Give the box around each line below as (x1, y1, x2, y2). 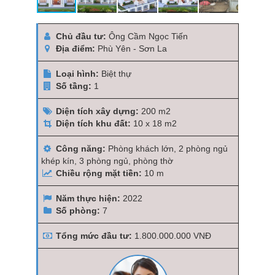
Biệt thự (101, 69, 131, 79)
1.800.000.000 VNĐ (134, 231, 211, 241)
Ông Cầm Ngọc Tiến (109, 31, 188, 41)
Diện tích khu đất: (53, 118, 133, 128)
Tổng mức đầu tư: (53, 231, 134, 241)
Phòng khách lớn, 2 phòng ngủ (108, 144, 228, 153)
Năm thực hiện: (53, 193, 123, 203)
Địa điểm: (53, 44, 98, 53)
